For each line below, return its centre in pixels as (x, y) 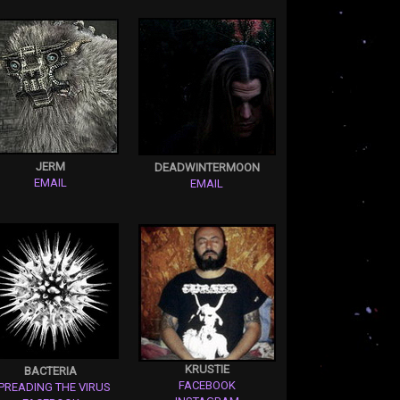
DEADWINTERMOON (207, 167)
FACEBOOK (207, 385)
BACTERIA (50, 371)
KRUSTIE (207, 369)
